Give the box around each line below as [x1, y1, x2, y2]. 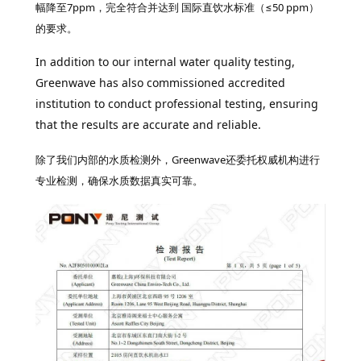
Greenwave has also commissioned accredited [35, 75, 285, 91]
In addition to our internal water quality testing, [35, 54, 295, 70]
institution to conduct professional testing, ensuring [35, 96, 318, 112]
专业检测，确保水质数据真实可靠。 [35, 173, 203, 189]
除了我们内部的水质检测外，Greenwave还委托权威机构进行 [35, 152, 320, 168]
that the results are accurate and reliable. [35, 117, 261, 133]
